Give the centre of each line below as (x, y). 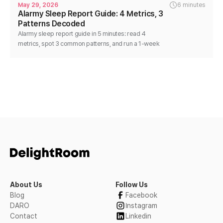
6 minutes (191, 5)
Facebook (141, 195)
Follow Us (132, 184)
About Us (26, 184)
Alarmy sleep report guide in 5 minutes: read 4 (82, 34)
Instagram (141, 205)
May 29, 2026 (38, 5)
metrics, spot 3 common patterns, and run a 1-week (89, 44)
